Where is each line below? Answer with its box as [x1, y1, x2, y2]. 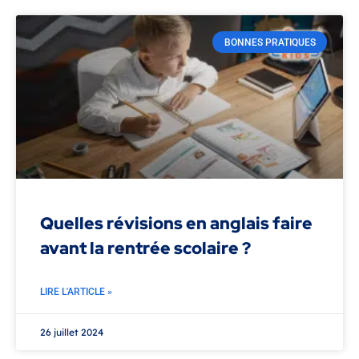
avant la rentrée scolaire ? [40, 237, 251, 260]
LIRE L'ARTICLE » [40, 286, 112, 298]
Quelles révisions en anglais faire [40, 212, 313, 235]
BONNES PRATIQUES [224, 36, 316, 48]
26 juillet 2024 [40, 326, 103, 339]
